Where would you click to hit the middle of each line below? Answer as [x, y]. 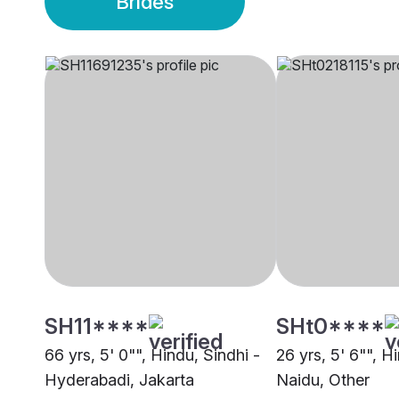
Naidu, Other [323, 380]
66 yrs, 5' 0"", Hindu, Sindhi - [152, 355]
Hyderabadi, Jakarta [119, 380]
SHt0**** [330, 327]
